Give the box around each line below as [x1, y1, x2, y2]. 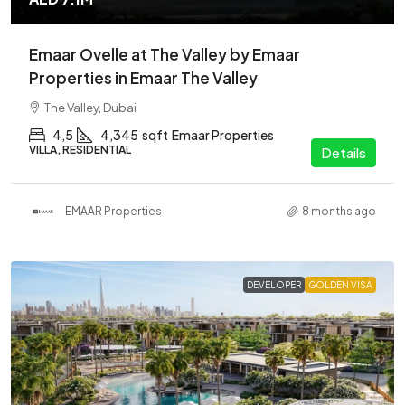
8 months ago [302, 204, 376, 219]
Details [321, 143, 366, 161]
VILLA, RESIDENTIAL [29, 142, 131, 156]
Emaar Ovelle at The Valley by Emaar [29, 43, 300, 64]
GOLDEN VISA [308, 278, 372, 290]
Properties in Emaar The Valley [29, 67, 258, 88]
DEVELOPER [247, 278, 301, 290]
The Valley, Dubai [44, 99, 137, 115]
